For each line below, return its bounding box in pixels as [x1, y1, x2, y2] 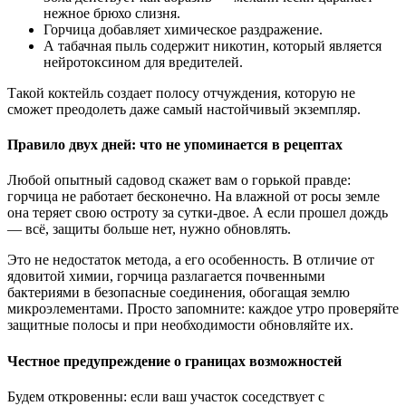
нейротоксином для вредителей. [43, 53, 243, 70]
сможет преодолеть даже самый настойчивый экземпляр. [7, 101, 361, 117]
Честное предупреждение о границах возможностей [7, 353, 342, 369]
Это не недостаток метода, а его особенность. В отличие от [7, 252, 374, 268]
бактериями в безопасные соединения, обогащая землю [7, 285, 350, 301]
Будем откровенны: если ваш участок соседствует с [7, 388, 324, 404]
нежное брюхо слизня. [43, 5, 180, 21]
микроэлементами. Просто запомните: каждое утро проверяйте [7, 301, 399, 317]
